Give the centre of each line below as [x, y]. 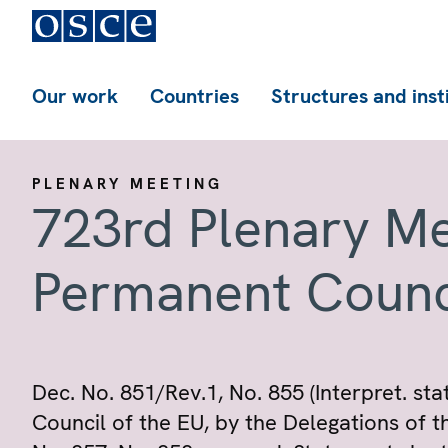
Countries [194, 96]
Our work [75, 96]
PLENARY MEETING [127, 184]
